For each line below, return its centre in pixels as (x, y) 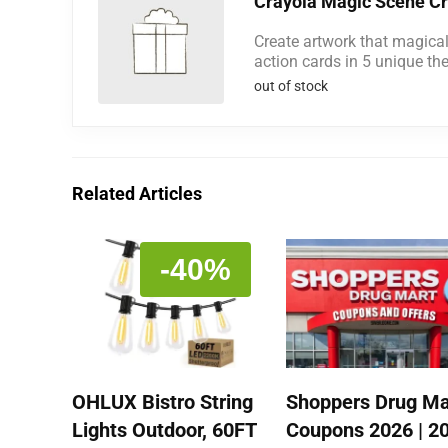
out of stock (291, 86)
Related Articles (137, 193)
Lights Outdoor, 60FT (165, 430)
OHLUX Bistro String (163, 402)
